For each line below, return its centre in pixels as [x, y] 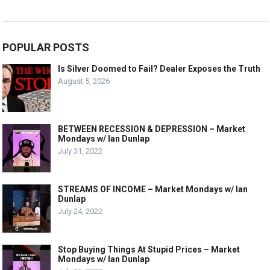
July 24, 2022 [80, 212]
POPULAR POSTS [46, 48]
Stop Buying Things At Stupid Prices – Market [149, 250]
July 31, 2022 [80, 151]
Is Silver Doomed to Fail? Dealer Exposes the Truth [159, 69]
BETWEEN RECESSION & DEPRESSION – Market [152, 129]
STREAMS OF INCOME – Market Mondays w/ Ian [153, 190]
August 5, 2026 [84, 81]
